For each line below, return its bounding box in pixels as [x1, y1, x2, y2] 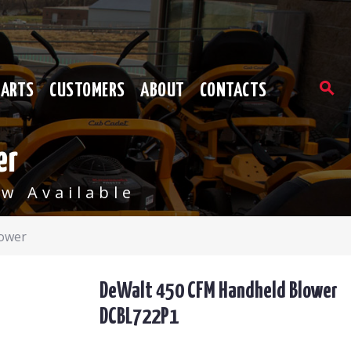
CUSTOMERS [49, 81, 125, 100]
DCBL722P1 [99, 306, 179, 328]
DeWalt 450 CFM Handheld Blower [99, 280, 338, 302]
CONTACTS [199, 81, 267, 100]
